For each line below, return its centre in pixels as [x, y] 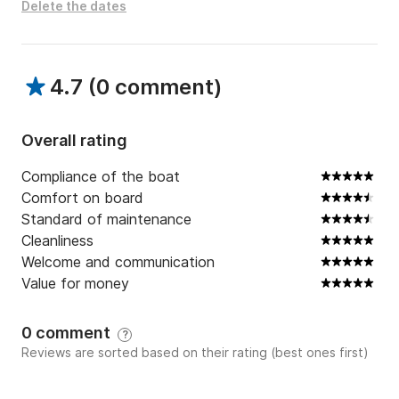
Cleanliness [57, 241]
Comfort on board [82, 198]
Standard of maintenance [106, 220]
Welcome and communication [118, 262]
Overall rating [74, 141]
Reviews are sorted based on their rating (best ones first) [195, 353]
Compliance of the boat [101, 177]
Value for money [75, 284]
